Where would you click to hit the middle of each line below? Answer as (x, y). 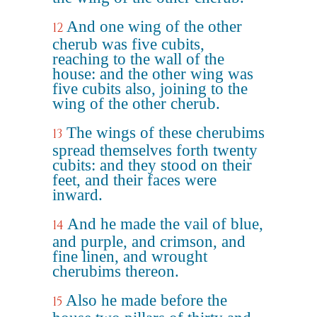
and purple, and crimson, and (149, 242)
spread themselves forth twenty (155, 150)
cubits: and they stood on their (152, 165)
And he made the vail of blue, (165, 224)
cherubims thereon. (116, 271)
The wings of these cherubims (166, 133)
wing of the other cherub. (136, 104)
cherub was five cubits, (128, 44)
